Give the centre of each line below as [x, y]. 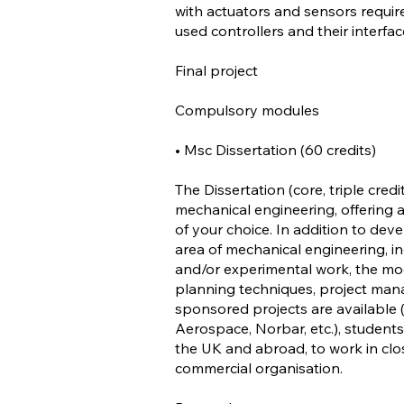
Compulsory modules [247, 110]
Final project [216, 70]
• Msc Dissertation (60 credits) [275, 150]
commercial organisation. [259, 368]
